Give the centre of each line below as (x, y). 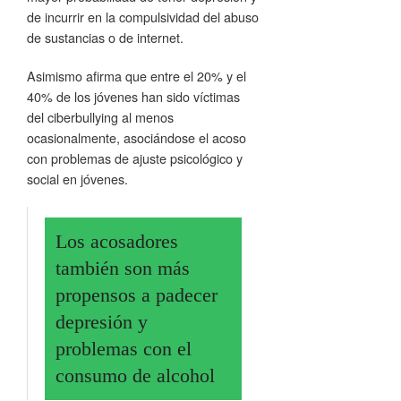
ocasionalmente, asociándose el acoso (137, 137)
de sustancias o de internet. (105, 37)
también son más (123, 268)
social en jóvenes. (77, 178)
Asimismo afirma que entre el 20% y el (137, 75)
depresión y (102, 321)
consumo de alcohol (135, 375)
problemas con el (124, 348)
